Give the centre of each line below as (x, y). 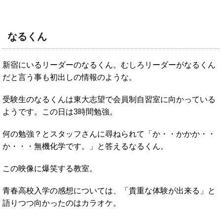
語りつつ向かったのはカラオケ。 (62, 203)
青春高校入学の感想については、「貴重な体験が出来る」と (109, 190)
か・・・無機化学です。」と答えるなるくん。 (85, 146)
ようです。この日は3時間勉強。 (60, 111)
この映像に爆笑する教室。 (50, 168)
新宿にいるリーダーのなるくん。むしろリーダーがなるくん (109, 65)
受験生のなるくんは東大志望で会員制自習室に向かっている (109, 99)
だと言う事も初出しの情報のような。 (70, 77)
